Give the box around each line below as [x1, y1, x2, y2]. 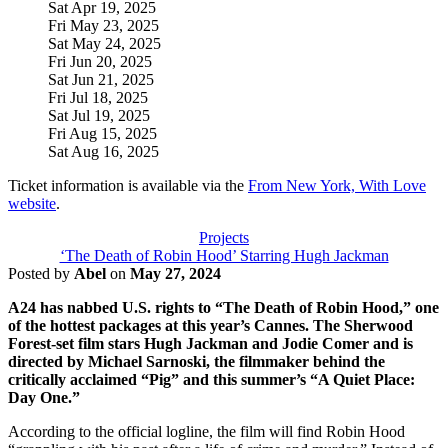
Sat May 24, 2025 [48, 35, 161, 52]
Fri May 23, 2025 [48, 17, 159, 34]
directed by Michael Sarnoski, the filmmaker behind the [8, 353, 385, 370]
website [8, 195, 56, 212]
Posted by [8, 265, 74, 282]
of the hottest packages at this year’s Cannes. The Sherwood [8, 317, 413, 334]
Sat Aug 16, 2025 [48, 143, 159, 160]
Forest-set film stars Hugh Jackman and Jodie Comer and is [8, 335, 413, 352]
